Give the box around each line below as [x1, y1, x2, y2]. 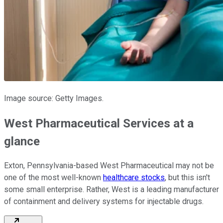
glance [4, 134, 40, 148]
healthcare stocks [103, 173, 165, 183]
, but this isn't [165, 173, 210, 183]
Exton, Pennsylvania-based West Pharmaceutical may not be [4, 161, 214, 171]
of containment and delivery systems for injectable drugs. [4, 197, 204, 207]
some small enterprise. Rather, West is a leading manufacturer [4, 185, 219, 195]
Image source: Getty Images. [4, 93, 104, 103]
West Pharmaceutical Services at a [4, 116, 194, 130]
